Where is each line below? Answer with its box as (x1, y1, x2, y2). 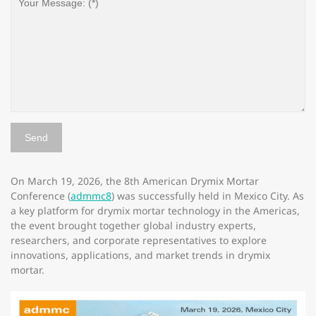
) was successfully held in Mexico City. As (111, 189, 304, 202)
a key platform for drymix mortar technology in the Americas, (11, 204, 300, 217)
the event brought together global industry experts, (11, 219, 256, 232)
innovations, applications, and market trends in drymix (11, 248, 270, 262)
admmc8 (71, 189, 111, 202)
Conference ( (11, 189, 71, 202)
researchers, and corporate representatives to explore (11, 233, 267, 247)
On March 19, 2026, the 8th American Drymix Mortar (11, 174, 259, 188)
